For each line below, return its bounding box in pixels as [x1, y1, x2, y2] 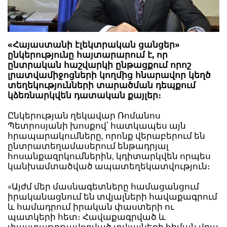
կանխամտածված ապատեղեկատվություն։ [8, 161, 210, 171]
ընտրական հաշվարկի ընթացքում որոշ [8, 59, 191, 70]
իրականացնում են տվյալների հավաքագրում [8, 191, 217, 202]
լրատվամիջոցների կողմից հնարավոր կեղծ [8, 69, 211, 80]
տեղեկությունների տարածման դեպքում [8, 80, 196, 90]
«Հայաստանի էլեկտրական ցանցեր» [8, 39, 180, 50]
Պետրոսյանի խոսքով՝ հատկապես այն [8, 120, 186, 131]
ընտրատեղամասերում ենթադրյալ [8, 140, 169, 151]
